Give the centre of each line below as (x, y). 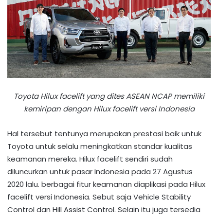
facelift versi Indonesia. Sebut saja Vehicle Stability (99, 197)
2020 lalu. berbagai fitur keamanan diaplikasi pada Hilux (106, 184)
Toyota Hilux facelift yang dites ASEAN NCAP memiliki (109, 96)
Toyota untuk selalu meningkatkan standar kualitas (100, 146)
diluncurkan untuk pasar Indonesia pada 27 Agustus (100, 172)
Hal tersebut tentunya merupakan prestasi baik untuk (104, 134)
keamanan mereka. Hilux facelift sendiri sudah (90, 159)
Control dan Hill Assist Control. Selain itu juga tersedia (104, 210)
